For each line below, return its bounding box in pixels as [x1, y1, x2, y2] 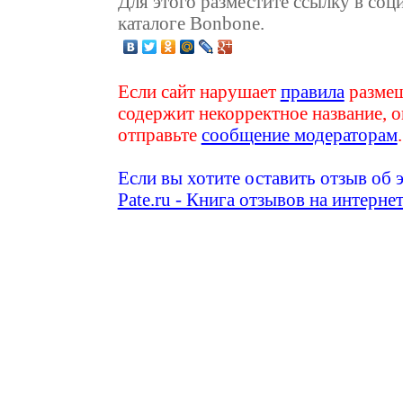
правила [280, 81, 345, 103]
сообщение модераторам [201, 124, 398, 146]
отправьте [117, 124, 201, 146]
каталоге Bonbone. [117, 12, 264, 33]
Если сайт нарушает [117, 81, 281, 103]
